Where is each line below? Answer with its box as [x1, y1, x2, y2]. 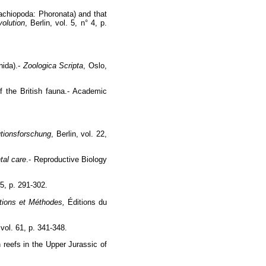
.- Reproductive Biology [26, 155, 107, 164]
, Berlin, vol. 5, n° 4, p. [24, 18, 107, 28]
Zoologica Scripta [23, 61, 84, 70]
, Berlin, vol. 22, [50, 129, 107, 138]
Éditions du [65, 197, 107, 207]
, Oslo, [83, 61, 107, 70]
